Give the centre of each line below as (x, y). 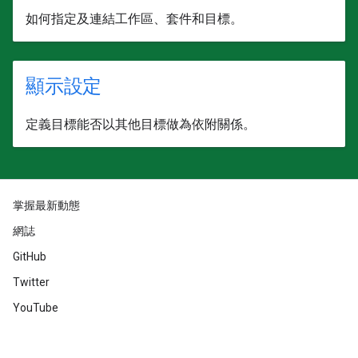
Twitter (31, 282)
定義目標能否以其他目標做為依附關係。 (141, 124)
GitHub (30, 257)
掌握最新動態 (46, 205)
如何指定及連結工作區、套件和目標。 (134, 19)
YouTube (36, 308)
